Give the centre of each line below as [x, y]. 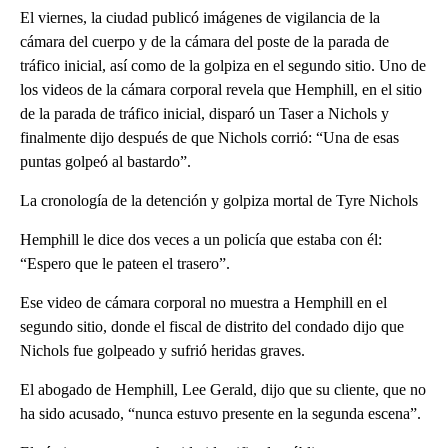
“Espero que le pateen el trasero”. [125, 263]
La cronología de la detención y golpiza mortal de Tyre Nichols [219, 200]
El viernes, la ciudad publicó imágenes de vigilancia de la [200, 17]
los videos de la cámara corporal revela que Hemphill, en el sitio [221, 89]
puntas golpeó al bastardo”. [105, 161]
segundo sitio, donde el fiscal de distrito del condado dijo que [212, 326]
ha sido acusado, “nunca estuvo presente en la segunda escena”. [220, 413]
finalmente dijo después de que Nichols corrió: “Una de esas [209, 137]
